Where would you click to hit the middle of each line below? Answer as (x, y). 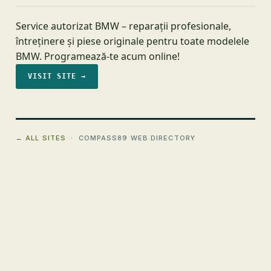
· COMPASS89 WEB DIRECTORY (131, 138)
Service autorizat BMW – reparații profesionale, (123, 26)
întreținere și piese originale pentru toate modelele (132, 41)
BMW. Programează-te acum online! (98, 56)
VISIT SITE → (57, 76)
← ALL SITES (41, 138)
